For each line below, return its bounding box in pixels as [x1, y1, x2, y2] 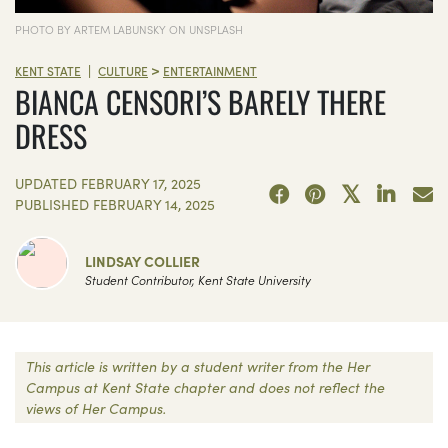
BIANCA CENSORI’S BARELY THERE [15, 79, 386, 125]
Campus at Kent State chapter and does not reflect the [26, 377, 385, 398]
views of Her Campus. [26, 398, 166, 419]
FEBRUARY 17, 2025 [81, 173, 201, 194]
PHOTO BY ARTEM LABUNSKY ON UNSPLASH [15, 20, 243, 37]
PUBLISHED [15, 194, 93, 215]
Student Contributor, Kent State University [85, 271, 311, 289]
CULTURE [98, 61, 148, 79]
